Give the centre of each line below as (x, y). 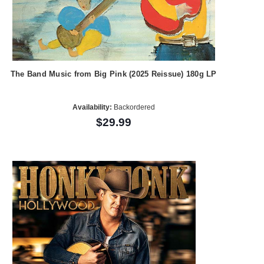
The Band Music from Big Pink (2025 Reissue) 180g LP (113, 74)
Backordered (133, 108)
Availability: (92, 108)
